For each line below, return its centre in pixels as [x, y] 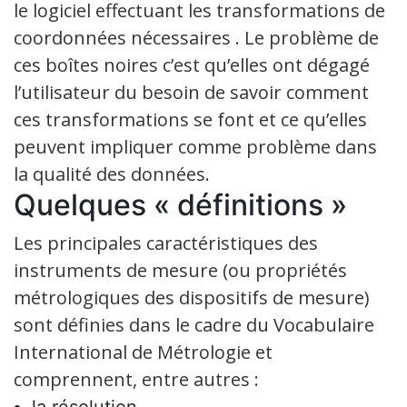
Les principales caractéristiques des [166, 243]
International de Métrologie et [143, 352]
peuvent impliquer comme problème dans [195, 147]
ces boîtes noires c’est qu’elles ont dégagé [192, 65]
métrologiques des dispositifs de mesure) [192, 298]
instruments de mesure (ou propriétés [180, 270]
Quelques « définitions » [180, 205]
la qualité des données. [112, 174]
